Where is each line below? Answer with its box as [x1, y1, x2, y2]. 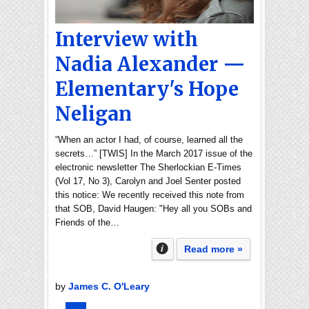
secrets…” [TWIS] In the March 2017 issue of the [55, 148, 252, 159]
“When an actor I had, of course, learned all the [55, 134, 243, 145]
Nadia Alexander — [55, 52, 246, 77]
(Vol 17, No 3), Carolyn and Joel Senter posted [55, 176, 241, 186]
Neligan [55, 101, 132, 126]
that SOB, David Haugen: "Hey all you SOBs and [55, 203, 252, 214]
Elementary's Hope [55, 77, 239, 101]
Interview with [55, 27, 198, 52]
